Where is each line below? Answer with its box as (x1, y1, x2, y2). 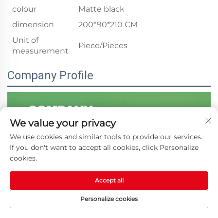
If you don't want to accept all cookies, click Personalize (10, 143, 199, 152)
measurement (12, 46, 69, 56)
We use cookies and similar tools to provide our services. (10, 132, 202, 141)
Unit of (12, 36, 38, 45)
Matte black (78, 4, 125, 14)
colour (12, 4, 36, 14)
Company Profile (7, 69, 93, 83)
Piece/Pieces (78, 41, 127, 51)
